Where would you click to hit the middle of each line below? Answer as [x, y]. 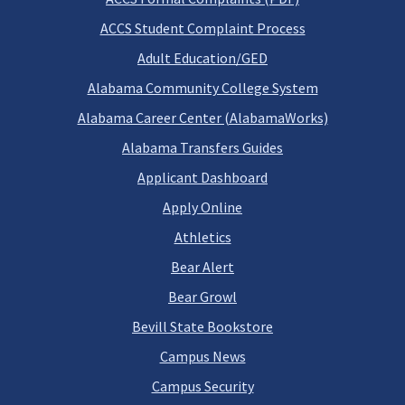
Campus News [202, 356]
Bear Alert [202, 267]
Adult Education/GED [202, 58]
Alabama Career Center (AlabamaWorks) [202, 118]
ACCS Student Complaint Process [202, 28]
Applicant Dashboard [202, 177]
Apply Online [202, 207]
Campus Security [202, 386]
